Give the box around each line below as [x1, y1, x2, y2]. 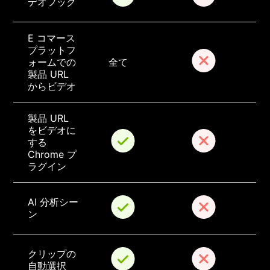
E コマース [28, 32, 76, 45]
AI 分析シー [28, 196, 79, 209]
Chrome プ [28, 148, 77, 161]
